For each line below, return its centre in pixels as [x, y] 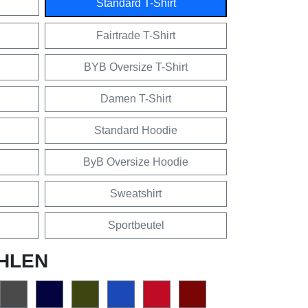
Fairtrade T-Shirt [136, 35]
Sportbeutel [136, 225]
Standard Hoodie [136, 130]
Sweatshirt [136, 193]
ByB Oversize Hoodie [136, 162]
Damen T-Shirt [136, 98]
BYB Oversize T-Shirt [136, 67]
